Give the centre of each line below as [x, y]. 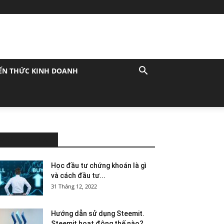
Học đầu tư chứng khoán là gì [99, 165]
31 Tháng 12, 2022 [74, 186]
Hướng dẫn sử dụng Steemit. [98, 213]
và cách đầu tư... [78, 175]
